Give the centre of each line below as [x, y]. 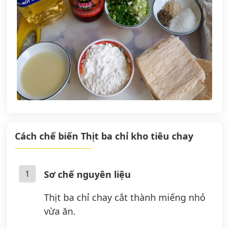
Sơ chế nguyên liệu [87, 174]
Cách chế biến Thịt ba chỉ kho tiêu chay [104, 136]
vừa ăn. [60, 211]
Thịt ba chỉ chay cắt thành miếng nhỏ [125, 197]
